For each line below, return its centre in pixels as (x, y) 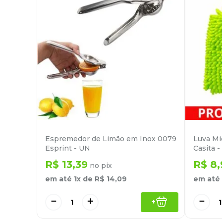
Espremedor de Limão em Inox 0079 (111, 139)
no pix (100, 165)
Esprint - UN (68, 148)
